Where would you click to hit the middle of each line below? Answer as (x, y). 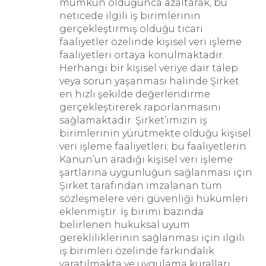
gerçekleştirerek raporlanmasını (140, 107)
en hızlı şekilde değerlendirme (135, 94)
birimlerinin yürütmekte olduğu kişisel (155, 133)
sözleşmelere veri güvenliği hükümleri (154, 199)
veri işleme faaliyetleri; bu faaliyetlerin (153, 146)
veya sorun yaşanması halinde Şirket (149, 81)
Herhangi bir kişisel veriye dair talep (149, 68)
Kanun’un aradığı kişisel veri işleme (146, 159)
